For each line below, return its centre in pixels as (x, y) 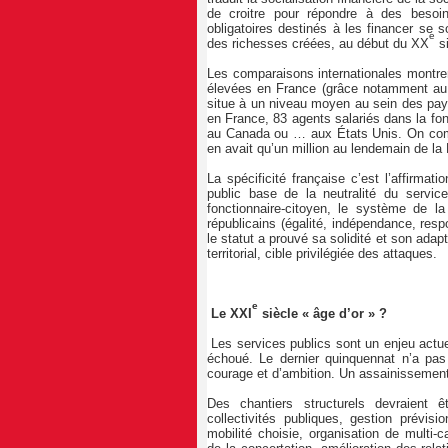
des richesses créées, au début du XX (318, 44)
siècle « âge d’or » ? (324, 314)
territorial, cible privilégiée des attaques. (322, 254)
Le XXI (229, 314)
